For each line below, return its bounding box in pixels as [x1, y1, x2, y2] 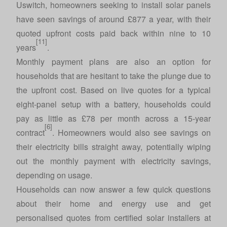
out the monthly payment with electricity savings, [16, 155, 211, 167]
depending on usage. [16, 169, 92, 181]
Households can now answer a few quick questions [16, 183, 211, 195]
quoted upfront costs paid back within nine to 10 [16, 27, 211, 39]
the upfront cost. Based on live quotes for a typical [16, 84, 211, 96]
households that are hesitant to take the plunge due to [16, 70, 211, 82]
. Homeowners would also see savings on [52, 127, 211, 138]
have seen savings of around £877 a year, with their [16, 13, 211, 25]
